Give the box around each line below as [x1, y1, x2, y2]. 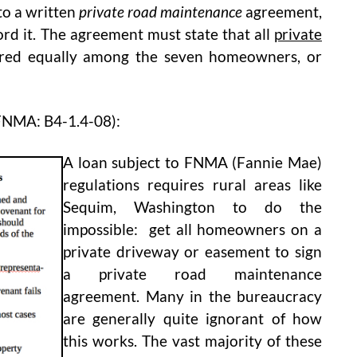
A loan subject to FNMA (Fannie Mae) [63, 154, 322, 172]
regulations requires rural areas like [63, 176, 322, 194]
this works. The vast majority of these [63, 332, 322, 351]
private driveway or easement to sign [63, 243, 322, 261]
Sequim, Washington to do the [63, 198, 322, 217]
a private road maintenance [63, 265, 322, 284]
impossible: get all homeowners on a [63, 221, 322, 239]
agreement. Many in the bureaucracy [63, 288, 322, 306]
